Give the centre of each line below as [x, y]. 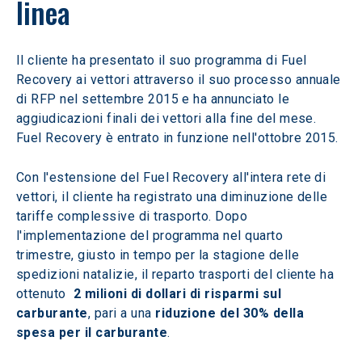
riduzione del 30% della [232, 313]
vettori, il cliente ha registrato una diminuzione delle [174, 197]
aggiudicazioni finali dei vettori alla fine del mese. [168, 118]
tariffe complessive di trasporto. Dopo [134, 216]
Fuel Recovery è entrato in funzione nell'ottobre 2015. [177, 138]
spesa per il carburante [92, 333]
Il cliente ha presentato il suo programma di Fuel [164, 60]
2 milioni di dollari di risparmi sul [177, 294]
